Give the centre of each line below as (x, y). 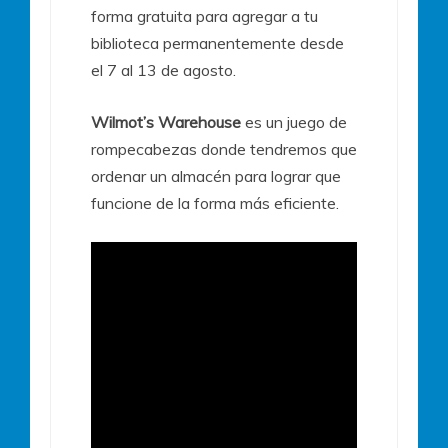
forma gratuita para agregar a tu (204, 15)
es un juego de (294, 121)
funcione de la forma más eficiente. (217, 202)
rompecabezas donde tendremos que (224, 148)
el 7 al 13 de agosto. (163, 69)
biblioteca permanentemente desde (217, 42)
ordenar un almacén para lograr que (216, 175)
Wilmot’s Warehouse (166, 121)
